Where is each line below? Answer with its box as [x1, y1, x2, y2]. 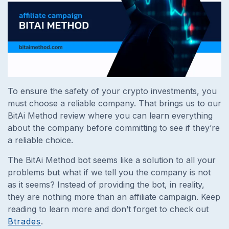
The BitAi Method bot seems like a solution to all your [8, 154, 216, 165]
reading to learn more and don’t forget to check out [8, 203, 209, 214]
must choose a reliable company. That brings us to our [8, 98, 221, 108]
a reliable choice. [8, 134, 76, 145]
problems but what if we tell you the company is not [8, 167, 211, 177]
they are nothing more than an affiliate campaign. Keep [8, 191, 220, 202]
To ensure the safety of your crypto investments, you [8, 85, 217, 96]
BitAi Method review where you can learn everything [8, 110, 213, 121]
